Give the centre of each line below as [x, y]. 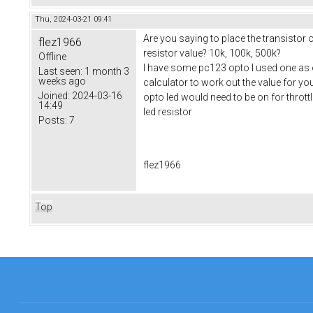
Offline [52, 57]
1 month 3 [106, 72]
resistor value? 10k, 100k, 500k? [212, 53]
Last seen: [60, 72]
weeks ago [62, 81]
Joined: [54, 96]
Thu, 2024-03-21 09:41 [73, 20]
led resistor [168, 112]
